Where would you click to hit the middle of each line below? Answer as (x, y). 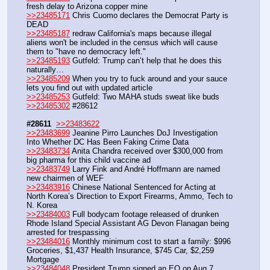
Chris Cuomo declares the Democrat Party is (149, 15)
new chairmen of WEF (65, 178)
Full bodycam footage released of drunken (144, 215)
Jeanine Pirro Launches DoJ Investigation (144, 133)
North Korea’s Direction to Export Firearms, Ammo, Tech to (130, 196)
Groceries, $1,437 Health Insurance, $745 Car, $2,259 (120, 251)
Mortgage (43, 260)
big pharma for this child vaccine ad (89, 160)
